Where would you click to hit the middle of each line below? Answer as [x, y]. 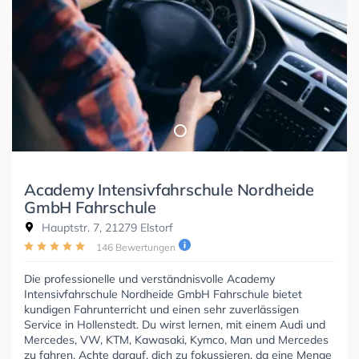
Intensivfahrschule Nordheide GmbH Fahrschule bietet [163, 294]
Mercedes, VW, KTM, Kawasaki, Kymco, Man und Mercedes [176, 339]
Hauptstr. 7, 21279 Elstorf [106, 227]
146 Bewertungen [136, 247]
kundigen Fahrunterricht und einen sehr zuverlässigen [161, 309]
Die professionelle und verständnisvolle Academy [149, 278]
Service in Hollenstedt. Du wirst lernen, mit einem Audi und [175, 324]
